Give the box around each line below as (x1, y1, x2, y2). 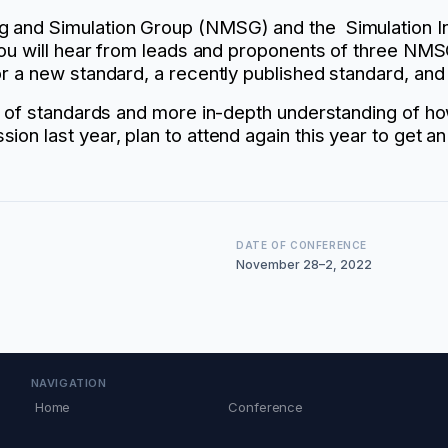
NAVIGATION (30, 376, 107, 390)
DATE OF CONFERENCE (236, 238, 368, 251)
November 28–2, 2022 (236, 256, 372, 272)
